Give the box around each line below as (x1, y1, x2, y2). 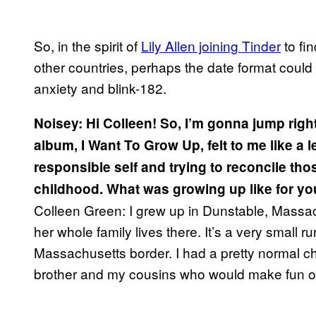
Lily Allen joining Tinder (141, 36, 281, 56)
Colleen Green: (34, 200, 126, 220)
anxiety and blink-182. (34, 78, 166, 98)
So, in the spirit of (34, 36, 141, 56)
